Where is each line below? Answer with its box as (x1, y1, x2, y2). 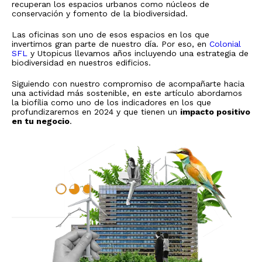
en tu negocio (12, 116, 70, 126)
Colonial (209, 39, 241, 49)
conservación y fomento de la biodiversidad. (12, 8, 191, 18)
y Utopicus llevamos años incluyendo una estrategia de (27, 48, 249, 58)
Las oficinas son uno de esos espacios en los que (12, 29, 209, 39)
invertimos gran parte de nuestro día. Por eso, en (12, 39, 209, 49)
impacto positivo (180, 106, 250, 116)
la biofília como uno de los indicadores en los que (12, 97, 211, 107)
